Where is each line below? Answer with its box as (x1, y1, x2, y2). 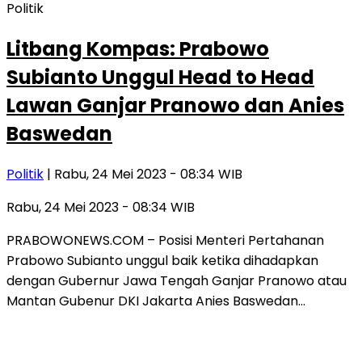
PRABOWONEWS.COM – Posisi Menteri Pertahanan (6, 231, 324, 250)
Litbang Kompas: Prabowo (6, 36, 269, 63)
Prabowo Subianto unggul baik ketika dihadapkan (6, 251, 318, 271)
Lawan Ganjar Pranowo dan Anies (6, 92, 344, 120)
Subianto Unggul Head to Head (6, 64, 314, 91)
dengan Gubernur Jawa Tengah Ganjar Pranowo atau (6, 271, 347, 291)
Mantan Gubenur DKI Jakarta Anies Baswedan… (6, 292, 305, 311)
